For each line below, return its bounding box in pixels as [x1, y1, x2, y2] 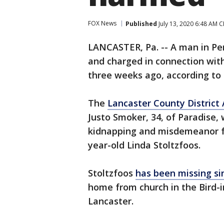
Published [125, 19, 157, 28]
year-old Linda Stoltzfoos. [88, 139, 200, 151]
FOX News [88, 19, 116, 27]
